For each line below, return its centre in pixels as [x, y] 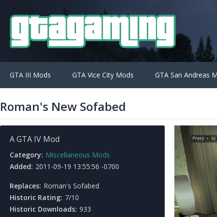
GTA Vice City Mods [103, 75]
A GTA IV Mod [35, 139]
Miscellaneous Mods [78, 155]
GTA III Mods [30, 75]
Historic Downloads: [43, 209]
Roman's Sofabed [71, 186]
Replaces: [25, 186]
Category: [26, 155]
